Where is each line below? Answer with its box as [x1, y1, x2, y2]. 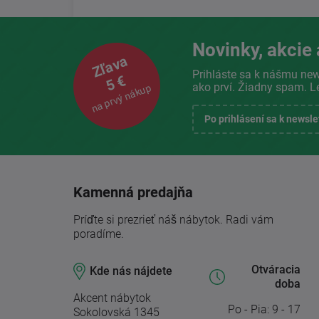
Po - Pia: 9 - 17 [227, 303, 300, 317]
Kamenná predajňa [73, 184, 193, 202]
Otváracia [251, 263, 300, 277]
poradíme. [73, 227, 124, 241]
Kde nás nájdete [90, 264, 172, 278]
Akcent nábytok [73, 291, 151, 305]
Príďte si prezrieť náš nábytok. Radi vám [73, 213, 273, 227]
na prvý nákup [90, 82, 153, 115]
